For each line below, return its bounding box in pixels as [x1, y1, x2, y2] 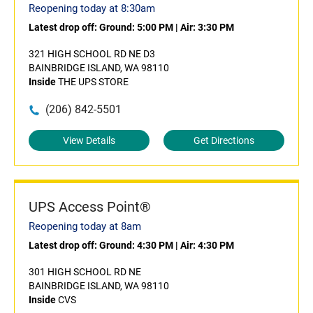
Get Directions [194, 135, 254, 146]
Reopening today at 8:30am [29, 2, 155, 15]
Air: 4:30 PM [180, 240, 234, 251]
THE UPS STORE [56, 76, 129, 87]
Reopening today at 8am [29, 220, 141, 233]
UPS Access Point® [29, 198, 151, 215]
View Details [63, 135, 115, 146]
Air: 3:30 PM [180, 22, 234, 33]
